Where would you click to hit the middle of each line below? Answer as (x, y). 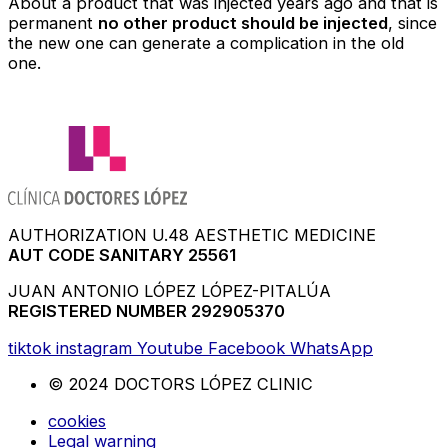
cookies (77, 420)
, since (412, 23)
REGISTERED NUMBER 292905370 (146, 311)
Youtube (170, 347)
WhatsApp (331, 347)
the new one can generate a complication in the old (206, 43)
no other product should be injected (243, 23)
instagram (94, 347)
